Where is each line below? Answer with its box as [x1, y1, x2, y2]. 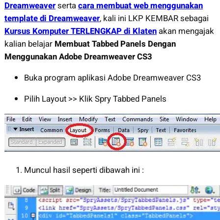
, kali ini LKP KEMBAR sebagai [99, 12, 209, 25]
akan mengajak [156, 25, 214, 37]
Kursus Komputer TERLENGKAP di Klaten [4, 25, 157, 37]
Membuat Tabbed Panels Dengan [54, 37, 176, 50]
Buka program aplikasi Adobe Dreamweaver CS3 [24, 71, 201, 84]
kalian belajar [4, 37, 55, 50]
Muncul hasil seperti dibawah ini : [24, 164, 144, 177]
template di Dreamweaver [4, 12, 100, 25]
